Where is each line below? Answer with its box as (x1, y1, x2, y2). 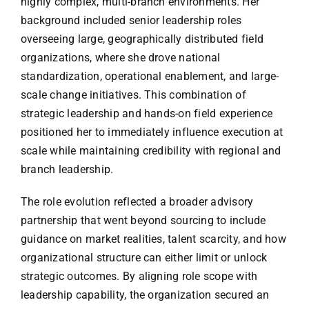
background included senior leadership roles (20, 14, 242, 28)
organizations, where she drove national (20, 51, 221, 65)
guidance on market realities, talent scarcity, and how (20, 232, 286, 246)
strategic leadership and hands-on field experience (20, 107, 272, 121)
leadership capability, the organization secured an (20, 288, 269, 302)
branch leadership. (20, 163, 114, 177)
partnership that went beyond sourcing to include (20, 214, 266, 228)
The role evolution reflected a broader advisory (20, 195, 254, 209)
